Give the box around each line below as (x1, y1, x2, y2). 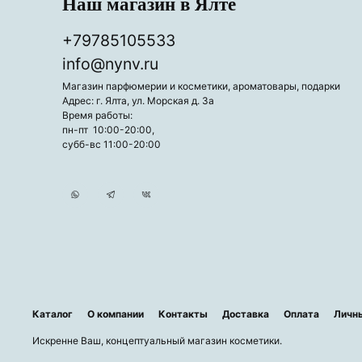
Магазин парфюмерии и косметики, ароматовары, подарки (62, 80, 341, 93)
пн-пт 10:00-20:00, (62, 124, 155, 137)
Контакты (158, 307, 208, 320)
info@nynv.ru (62, 54, 159, 74)
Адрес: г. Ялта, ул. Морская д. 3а (62, 95, 215, 107)
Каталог (32, 307, 73, 320)
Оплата (284, 307, 319, 320)
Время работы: (62, 109, 138, 122)
